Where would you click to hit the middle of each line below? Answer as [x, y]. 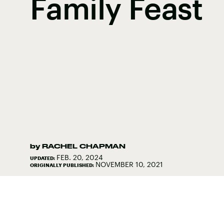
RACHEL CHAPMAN [84, 146]
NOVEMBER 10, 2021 [129, 164]
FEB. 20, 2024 [80, 157]
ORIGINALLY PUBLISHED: [63, 165]
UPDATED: [43, 158]
